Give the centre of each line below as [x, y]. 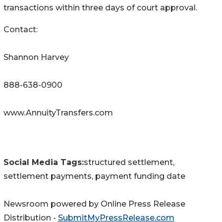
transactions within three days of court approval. [100, 7]
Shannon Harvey [36, 57]
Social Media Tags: [44, 162]
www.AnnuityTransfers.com [58, 112]
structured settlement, [129, 162]
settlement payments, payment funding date [94, 176]
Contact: [21, 29]
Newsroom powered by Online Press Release [94, 204]
